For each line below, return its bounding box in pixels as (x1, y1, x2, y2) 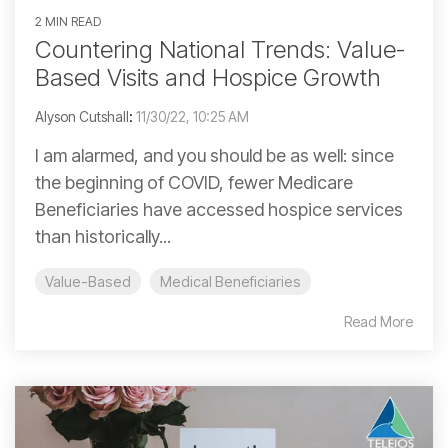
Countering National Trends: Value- (35, 35, 405, 65)
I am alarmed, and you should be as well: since (35, 145, 394, 167)
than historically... (35, 226, 171, 248)
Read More (344, 313, 413, 331)
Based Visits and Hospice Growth (35, 63, 381, 93)
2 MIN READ (35, 14, 101, 30)
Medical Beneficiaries (160, 273, 301, 291)
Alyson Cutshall (35, 108, 129, 126)
